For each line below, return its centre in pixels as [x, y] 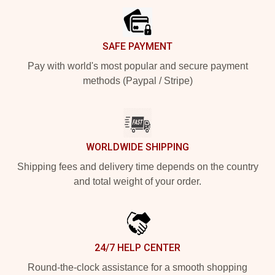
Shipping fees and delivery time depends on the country [137, 167]
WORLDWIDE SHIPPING [137, 147]
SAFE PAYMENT [137, 47]
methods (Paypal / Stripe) [137, 81]
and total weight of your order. [137, 182]
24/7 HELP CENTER [137, 248]
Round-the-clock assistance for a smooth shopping [137, 268]
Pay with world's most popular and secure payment [137, 66]
